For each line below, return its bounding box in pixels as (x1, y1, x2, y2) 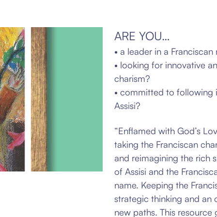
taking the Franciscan (114, 139, 201, 150)
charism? (114, 73, 150, 84)
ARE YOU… (114, 29, 170, 43)
